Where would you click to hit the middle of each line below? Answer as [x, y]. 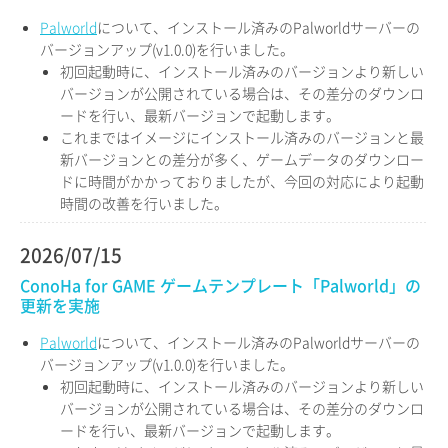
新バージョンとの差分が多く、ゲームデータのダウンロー [242, 159]
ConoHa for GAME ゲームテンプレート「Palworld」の [220, 285]
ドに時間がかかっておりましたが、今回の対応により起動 [242, 181]
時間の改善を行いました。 [144, 203]
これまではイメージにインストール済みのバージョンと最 [242, 137]
